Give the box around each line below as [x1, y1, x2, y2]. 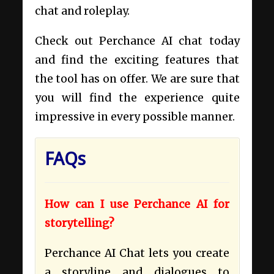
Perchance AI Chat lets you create [44, 246, 230, 261]
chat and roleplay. [34, 4, 132, 18]
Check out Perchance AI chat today [34, 34, 240, 48]
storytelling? [44, 217, 114, 231]
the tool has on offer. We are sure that [34, 72, 240, 86]
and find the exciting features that [34, 53, 240, 67]
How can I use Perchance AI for [44, 198, 230, 212]
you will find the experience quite [34, 91, 240, 105]
